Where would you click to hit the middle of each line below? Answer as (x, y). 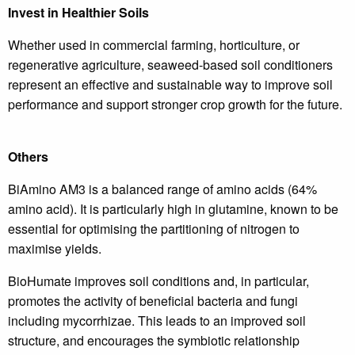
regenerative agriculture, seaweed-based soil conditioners (170, 65)
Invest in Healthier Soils (78, 12)
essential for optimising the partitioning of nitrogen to (154, 229)
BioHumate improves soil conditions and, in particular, (158, 281)
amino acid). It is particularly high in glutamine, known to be (173, 209)
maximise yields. (55, 248)
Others (28, 157)
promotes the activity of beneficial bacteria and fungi (153, 301)
